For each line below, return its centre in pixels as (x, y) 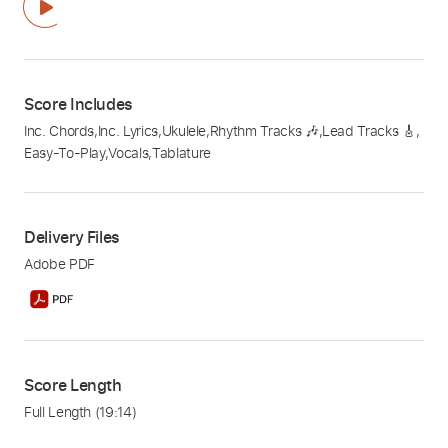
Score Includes (79, 104)
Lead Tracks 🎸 (369, 131)
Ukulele (184, 131)
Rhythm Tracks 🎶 (264, 131)
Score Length (73, 385)
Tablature (181, 153)
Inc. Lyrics (127, 131)
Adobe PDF (59, 264)
